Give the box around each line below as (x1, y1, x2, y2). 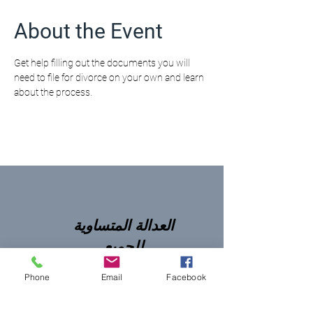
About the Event (14, 19, 163, 43)
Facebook (166, 271, 206, 282)
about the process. (14, 87, 92, 98)
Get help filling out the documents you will (14, 57, 192, 68)
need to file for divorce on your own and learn (14, 72, 206, 83)
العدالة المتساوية (73, 217, 174, 235)
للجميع (103, 238, 143, 256)
